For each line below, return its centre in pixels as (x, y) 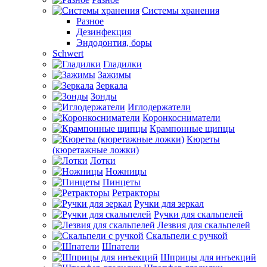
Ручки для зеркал (169, 204)
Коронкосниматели (181, 118)
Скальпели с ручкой (187, 236)
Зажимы (114, 75)
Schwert (68, 53)
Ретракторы (136, 193)
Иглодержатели (159, 107)
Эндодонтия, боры (114, 43)
